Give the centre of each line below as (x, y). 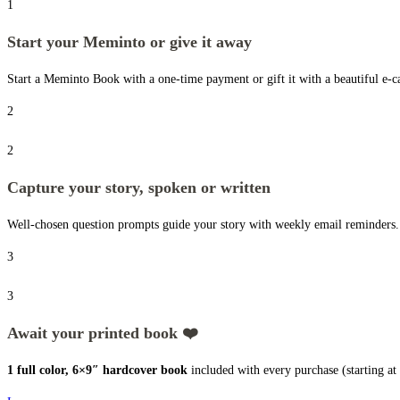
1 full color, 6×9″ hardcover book (97, 370)
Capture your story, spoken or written (139, 187)
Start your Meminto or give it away (129, 42)
